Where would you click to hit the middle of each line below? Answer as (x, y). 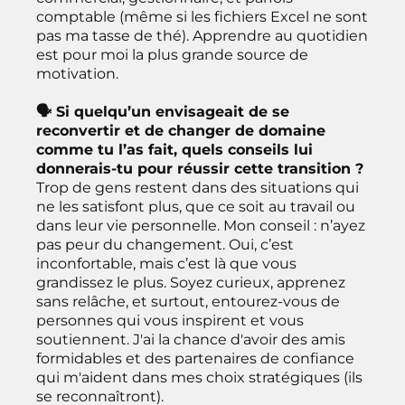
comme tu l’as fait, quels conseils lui (174, 149)
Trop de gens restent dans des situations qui (198, 187)
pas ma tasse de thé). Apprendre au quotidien (202, 35)
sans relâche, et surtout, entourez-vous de (188, 301)
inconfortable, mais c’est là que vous (166, 263)
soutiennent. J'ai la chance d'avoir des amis (191, 339)
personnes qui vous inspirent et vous (170, 320)
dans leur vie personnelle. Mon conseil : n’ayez (201, 225)
